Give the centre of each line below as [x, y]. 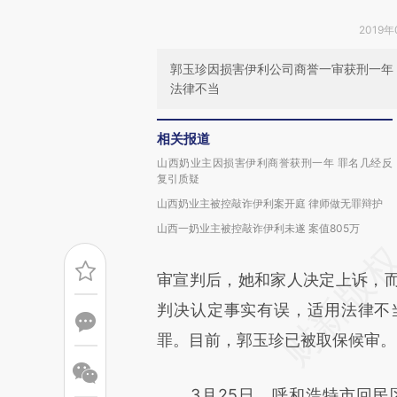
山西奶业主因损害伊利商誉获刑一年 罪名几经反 [275, 163]
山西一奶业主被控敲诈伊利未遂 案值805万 [258, 228]
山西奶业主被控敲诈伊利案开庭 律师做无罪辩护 [270, 203]
